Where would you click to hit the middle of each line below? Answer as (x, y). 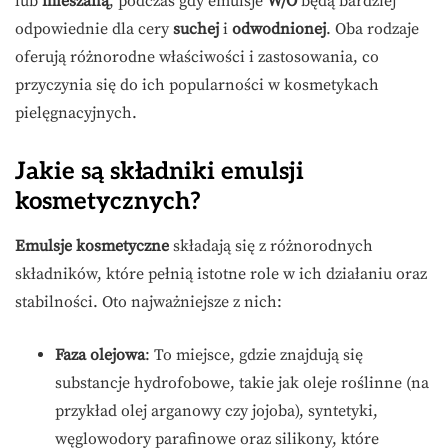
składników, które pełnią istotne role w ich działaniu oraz (221, 274)
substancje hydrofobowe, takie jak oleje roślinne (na (242, 383)
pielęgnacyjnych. (76, 113)
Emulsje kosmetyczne (92, 246)
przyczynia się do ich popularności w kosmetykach (197, 85)
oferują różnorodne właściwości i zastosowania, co (197, 57)
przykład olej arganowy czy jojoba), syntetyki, (216, 411)
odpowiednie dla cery (94, 29)
